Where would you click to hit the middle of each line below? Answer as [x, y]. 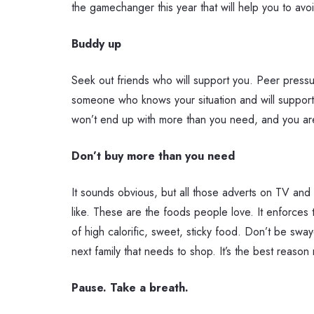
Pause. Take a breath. [130, 288]
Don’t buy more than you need [153, 156]
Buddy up [96, 44]
